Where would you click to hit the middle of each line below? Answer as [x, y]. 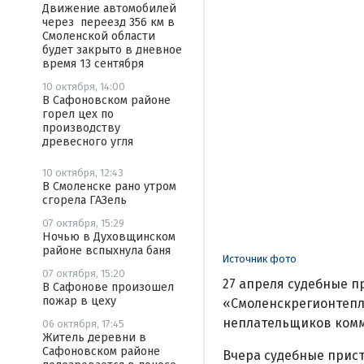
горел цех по [78, 114]
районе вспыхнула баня [106, 251]
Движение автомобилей [109, 9]
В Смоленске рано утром [109, 186]
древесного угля [88, 142]
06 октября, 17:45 [83, 324]
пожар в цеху [79, 301]
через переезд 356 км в [108, 22]
